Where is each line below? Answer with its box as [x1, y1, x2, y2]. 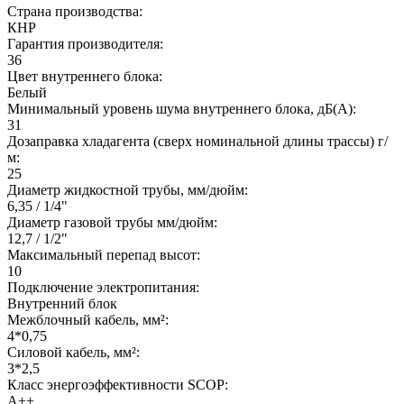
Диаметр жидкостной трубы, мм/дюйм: [7, 181, 248, 197]
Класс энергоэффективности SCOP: [7, 376, 228, 392]
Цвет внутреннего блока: [7, 68, 162, 84]
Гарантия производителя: [7, 35, 163, 51]
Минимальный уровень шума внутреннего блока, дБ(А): [7, 100, 356, 116]
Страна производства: [7, 3, 142, 19]
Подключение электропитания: [7, 279, 199, 295]
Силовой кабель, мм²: [7, 344, 140, 360]
